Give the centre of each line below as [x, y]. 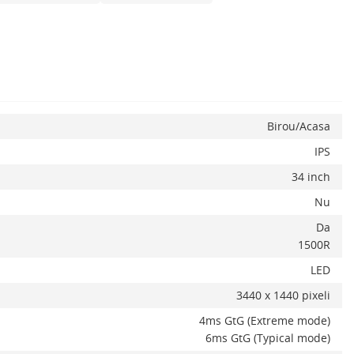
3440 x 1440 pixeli [283, 295]
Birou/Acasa [299, 126]
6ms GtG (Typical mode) [268, 338]
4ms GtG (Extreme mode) [265, 320]
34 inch [311, 177]
